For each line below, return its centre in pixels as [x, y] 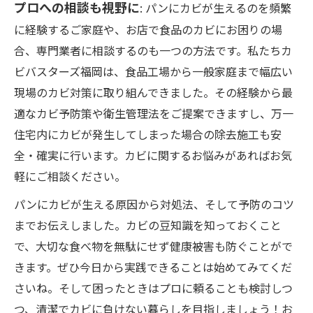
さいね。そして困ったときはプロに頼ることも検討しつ [153, 288]
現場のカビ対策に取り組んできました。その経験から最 [153, 92]
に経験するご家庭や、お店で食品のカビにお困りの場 [148, 29]
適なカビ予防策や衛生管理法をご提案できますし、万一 [154, 113]
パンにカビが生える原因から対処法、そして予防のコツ [154, 204]
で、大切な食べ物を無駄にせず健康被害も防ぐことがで [153, 246]
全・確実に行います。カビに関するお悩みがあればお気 [153, 155]
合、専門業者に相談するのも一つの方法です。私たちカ [153, 50]
